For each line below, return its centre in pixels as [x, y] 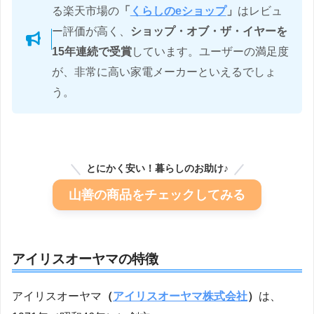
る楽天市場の [85, 11]
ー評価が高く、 [91, 31]
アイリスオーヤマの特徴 [85, 259]
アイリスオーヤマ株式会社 [180, 296]
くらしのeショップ [178, 11]
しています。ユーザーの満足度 [210, 51]
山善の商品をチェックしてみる [157, 195]
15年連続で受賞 [91, 51]
